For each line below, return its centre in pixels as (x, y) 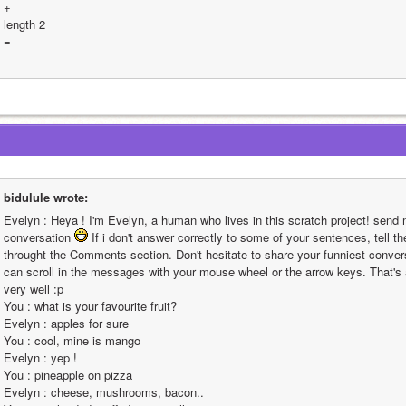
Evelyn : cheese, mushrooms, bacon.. (104, 392)
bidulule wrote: (46, 197)
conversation (39, 237)
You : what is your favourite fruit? (90, 306)
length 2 (24, 24)
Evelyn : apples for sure (66, 323)
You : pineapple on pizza (68, 375)
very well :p (34, 289)
